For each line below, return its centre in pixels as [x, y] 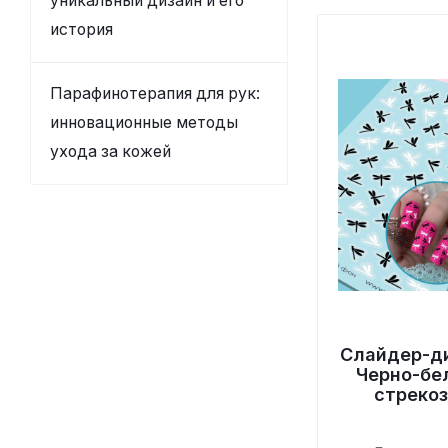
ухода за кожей [110, 151]
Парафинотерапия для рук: [155, 93]
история [81, 29]
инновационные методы [144, 122]
